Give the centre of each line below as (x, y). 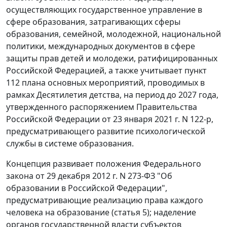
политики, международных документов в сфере (101, 46)
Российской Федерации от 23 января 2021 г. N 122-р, (110, 119)
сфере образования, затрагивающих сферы (93, 22)
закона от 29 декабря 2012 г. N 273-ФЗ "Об (89, 176)
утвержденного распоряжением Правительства (102, 107)
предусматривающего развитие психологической (106, 131)
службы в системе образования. (70, 144)
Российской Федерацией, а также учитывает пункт (106, 71)
